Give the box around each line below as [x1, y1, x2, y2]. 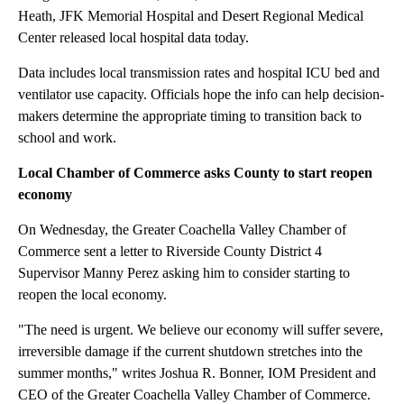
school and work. [18, 130, 120, 146]
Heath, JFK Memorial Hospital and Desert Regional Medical [18, 8, 363, 24]
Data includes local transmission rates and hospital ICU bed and [18, 65, 380, 81]
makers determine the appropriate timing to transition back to [18, 108, 362, 124]
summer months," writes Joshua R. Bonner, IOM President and [18, 365, 376, 381]
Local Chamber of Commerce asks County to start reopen [18, 165, 372, 181]
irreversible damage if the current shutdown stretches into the [18, 344, 363, 360]
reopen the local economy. [18, 287, 167, 303]
